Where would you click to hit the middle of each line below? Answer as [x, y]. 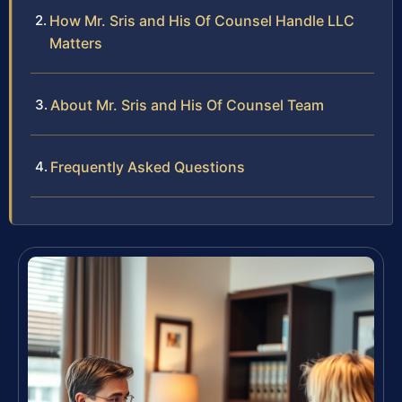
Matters [76, 43]
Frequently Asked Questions [148, 166]
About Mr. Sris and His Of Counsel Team [187, 105]
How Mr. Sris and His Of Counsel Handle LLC [202, 20]
